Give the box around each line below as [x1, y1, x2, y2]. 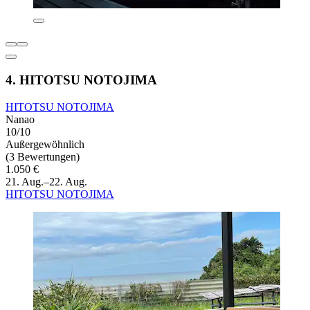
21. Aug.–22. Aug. [6, 175, 87, 188]
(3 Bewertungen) [6, 150, 80, 163]
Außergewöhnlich [6, 138, 84, 150]
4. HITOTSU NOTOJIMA [6, 72, 157, 87]
